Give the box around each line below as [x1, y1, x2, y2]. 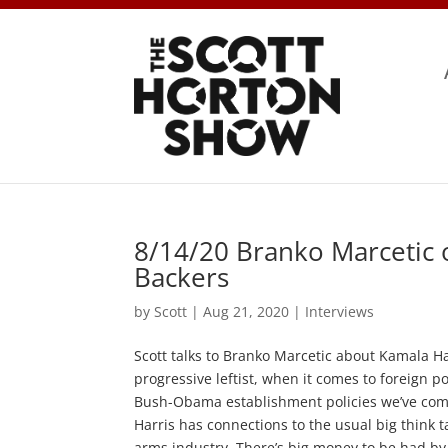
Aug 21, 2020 [203, 301, 290, 321]
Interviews [305, 301, 375, 321]
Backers [134, 258, 230, 295]
